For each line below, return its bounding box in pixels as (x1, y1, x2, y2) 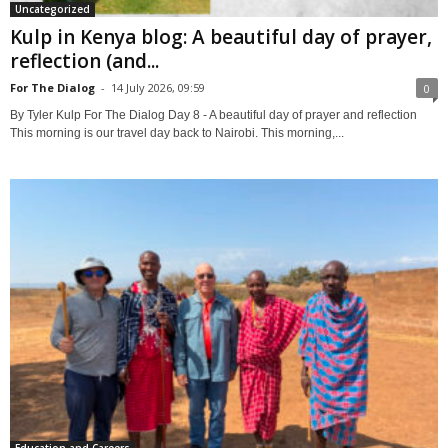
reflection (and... (10, 48, 159, 75)
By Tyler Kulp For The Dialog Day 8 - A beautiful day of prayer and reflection (10, 108, 417, 123)
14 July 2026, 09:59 (111, 80, 205, 96)
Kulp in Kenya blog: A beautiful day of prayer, (10, 24, 432, 51)
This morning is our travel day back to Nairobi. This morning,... (10, 126, 344, 141)
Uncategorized (15, 2, 90, 17)
